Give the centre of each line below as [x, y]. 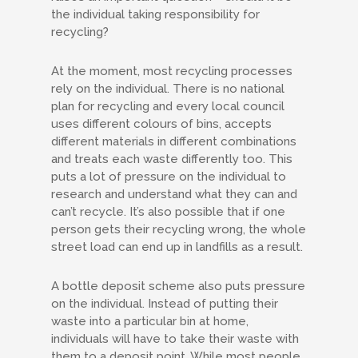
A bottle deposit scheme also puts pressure [178, 286]
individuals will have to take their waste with [175, 339]
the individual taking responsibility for [155, 14]
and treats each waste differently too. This [172, 159]
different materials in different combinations [174, 141]
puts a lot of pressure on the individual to [169, 177]
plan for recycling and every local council [168, 106]
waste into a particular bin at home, [150, 321]
